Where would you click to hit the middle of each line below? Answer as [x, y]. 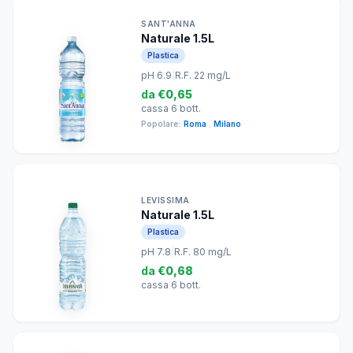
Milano [227, 124]
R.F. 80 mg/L [203, 251]
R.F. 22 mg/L [203, 75]
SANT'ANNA [169, 24]
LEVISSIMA [165, 200]
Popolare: [161, 124]
